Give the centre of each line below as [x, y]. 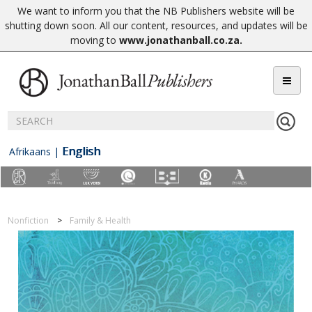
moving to [94, 40]
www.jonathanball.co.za [179, 40]
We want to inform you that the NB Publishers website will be [156, 11]
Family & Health [101, 221]
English [81, 151]
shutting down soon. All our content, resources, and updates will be [156, 25]
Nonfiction [29, 221]
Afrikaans [30, 151]
